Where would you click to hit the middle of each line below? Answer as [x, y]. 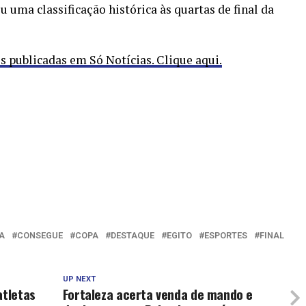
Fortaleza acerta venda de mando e [158, 294]
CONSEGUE [40, 235]
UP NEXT [79, 279]
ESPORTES [226, 235]
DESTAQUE [133, 235]
